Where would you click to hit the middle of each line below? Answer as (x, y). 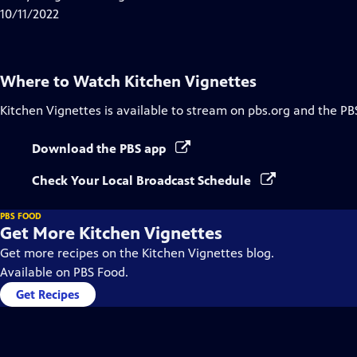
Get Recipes (48, 294)
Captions (185, 13)
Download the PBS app (100, 149)
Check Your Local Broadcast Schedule (143, 180)
